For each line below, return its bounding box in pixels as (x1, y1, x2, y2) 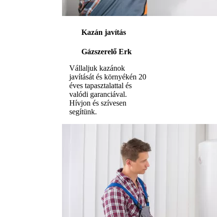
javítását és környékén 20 (69, 72, 146, 81)
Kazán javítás (81, 28, 126, 37)
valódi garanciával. (69, 90, 127, 98)
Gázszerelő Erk (81, 47, 132, 56)
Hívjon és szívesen (69, 98, 126, 107)
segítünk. (69, 107, 97, 116)
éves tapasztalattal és (69, 81, 132, 90)
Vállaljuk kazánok (69, 63, 125, 72)
